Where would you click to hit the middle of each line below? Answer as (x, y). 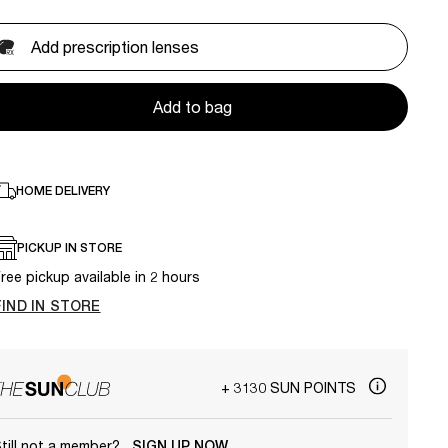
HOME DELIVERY (63, 191)
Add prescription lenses (115, 47)
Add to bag (192, 107)
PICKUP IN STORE (69, 248)
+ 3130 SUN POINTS (290, 387)
